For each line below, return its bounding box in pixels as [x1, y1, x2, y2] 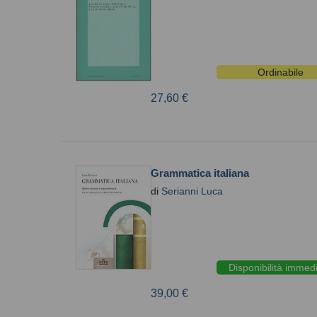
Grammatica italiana [151, 167, 249, 179]
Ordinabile [257, 67, 304, 78]
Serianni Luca [161, 185, 223, 197]
